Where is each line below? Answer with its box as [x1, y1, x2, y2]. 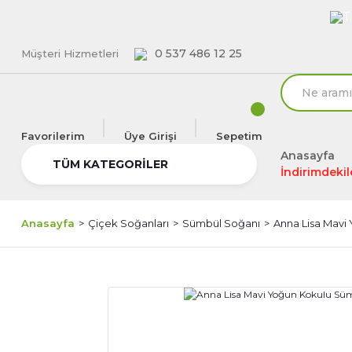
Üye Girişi [124, 130, 177, 142]
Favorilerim [21, 130, 85, 142]
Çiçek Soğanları [88, 217, 169, 229]
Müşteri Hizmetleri [21, 47, 119, 60]
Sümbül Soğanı [182, 217, 260, 229]
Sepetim [216, 130, 262, 142]
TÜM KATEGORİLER [53, 156, 168, 171]
